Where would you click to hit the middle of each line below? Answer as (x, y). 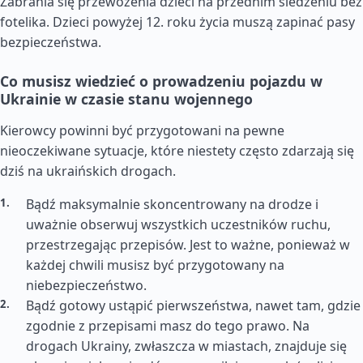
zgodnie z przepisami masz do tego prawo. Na (168, 326)
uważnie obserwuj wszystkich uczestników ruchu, (178, 224)
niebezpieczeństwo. (86, 285)
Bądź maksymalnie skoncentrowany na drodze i (172, 204)
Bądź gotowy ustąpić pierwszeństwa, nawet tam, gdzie (193, 305)
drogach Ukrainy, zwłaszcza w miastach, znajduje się (186, 346)
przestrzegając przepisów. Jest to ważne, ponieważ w (188, 245)
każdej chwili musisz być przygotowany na (155, 265)
